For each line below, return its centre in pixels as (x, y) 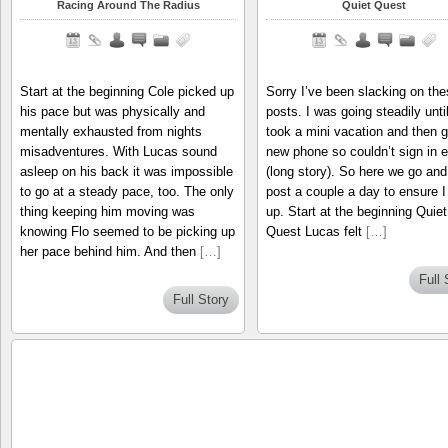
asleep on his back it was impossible (126, 171)
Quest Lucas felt (315, 231)
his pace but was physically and (112, 111)
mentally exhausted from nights (111, 131)
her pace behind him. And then (110, 251)
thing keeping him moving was (107, 211)
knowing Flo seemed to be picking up (127, 231)
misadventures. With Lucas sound (118, 151)
